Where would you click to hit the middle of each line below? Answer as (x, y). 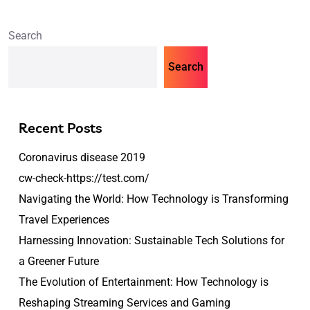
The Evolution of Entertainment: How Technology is (144, 282)
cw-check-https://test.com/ (84, 179)
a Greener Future (59, 262)
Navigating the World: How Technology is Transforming (154, 199)
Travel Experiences (64, 220)
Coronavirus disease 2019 (82, 158)
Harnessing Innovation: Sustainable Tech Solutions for (152, 241)
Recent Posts (60, 128)
